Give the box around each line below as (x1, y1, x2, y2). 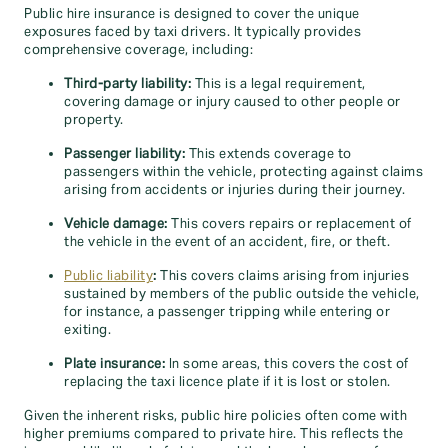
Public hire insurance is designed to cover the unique (24, 6, 360, 22)
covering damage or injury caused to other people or (64, 94, 401, 110)
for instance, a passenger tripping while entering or (64, 304, 390, 320)
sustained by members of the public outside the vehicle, (64, 286, 420, 302)
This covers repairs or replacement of (167, 216, 412, 232)
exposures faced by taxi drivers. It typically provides (24, 24, 361, 40)
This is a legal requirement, (191, 76, 366, 92)
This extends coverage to (185, 146, 352, 162)
